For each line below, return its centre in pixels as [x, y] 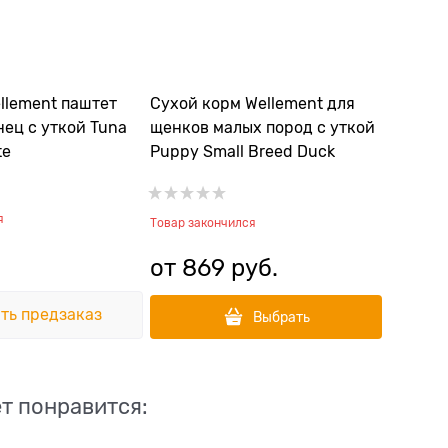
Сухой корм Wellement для [252, 104]
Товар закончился [203, 223]
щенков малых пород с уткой [262, 128]
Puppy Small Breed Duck [242, 152]
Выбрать [281, 317]
